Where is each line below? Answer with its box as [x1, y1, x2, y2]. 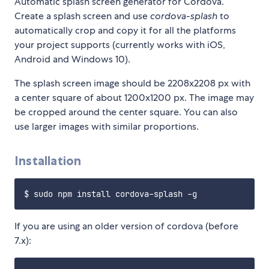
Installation [14, 153, 81, 169]
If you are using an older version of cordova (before [14, 220, 238, 233]
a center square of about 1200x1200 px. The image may [14, 91, 254, 104]
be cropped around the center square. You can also [14, 106, 238, 119]
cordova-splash [150, 10, 217, 23]
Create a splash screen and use [14, 10, 150, 23]
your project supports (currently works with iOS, [14, 38, 225, 52]
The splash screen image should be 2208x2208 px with [14, 77, 250, 90]
